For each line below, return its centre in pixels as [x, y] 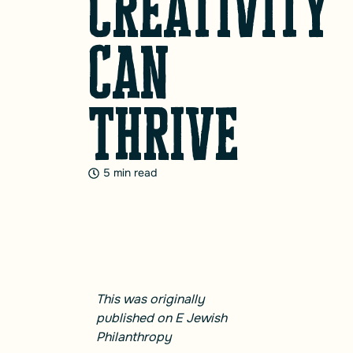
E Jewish [201, 318]
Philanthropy [134, 337]
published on [136, 318]
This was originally [150, 299]
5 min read [130, 173]
